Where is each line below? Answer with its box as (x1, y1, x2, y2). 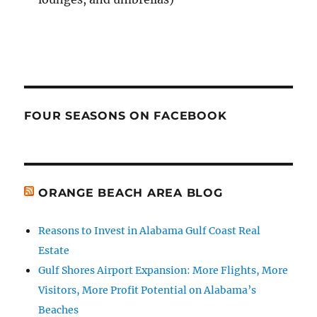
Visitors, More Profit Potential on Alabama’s (38, 283, 257, 296)
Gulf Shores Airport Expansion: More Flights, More (38, 263, 289, 277)
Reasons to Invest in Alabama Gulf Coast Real (38, 224, 261, 237)
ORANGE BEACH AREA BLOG (38, 185, 223, 200)
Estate (38, 243, 70, 257)
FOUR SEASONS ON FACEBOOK (24, 108, 227, 122)
